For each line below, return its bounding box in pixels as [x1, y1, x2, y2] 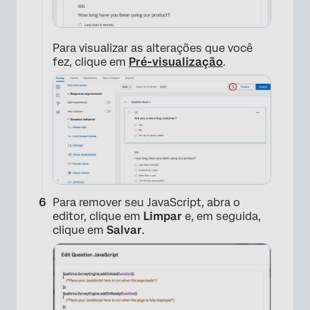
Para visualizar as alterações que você [53, 41, 253, 55]
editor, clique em [53, 209, 143, 223]
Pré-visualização [129, 55, 223, 69]
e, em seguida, [182, 209, 261, 223]
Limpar [143, 209, 182, 223]
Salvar [107, 223, 142, 237]
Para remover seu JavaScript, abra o [53, 195, 240, 209]
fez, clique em [53, 55, 129, 69]
